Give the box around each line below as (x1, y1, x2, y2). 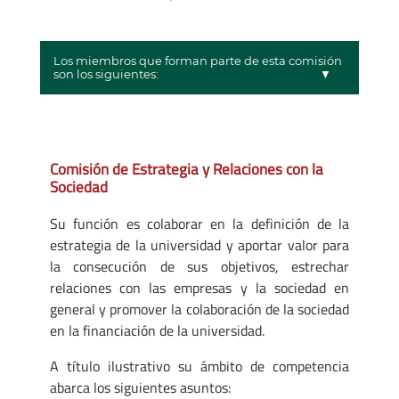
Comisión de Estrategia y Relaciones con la (50, 156, 323, 181)
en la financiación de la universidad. (50, 319, 265, 341)
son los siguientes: (53, 66, 159, 81)
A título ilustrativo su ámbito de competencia (50, 354, 349, 377)
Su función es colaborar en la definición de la (50, 212, 349, 234)
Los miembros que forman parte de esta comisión (53, 53, 342, 68)
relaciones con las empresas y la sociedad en (50, 276, 349, 298)
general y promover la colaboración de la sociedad (50, 297, 349, 320)
